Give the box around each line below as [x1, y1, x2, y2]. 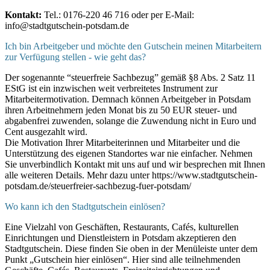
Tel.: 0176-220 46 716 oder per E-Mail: [42, 10, 194, 20]
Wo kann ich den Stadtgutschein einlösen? [5, 201, 165, 212]
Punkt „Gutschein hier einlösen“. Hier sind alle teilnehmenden [5, 254, 240, 265]
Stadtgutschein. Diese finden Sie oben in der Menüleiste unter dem [5, 243, 257, 254]
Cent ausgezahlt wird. [5, 127, 87, 137]
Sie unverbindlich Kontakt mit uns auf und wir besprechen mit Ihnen [5, 159, 265, 170]
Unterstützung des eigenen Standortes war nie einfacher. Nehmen [5, 148, 253, 159]
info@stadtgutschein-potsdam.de [5, 20, 129, 31]
